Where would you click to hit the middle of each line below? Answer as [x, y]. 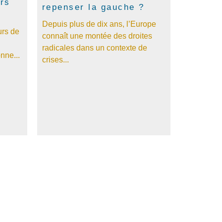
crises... [55, 59]
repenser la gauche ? [93, 7]
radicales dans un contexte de [94, 48]
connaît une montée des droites [97, 36]
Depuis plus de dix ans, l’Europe [99, 24]
